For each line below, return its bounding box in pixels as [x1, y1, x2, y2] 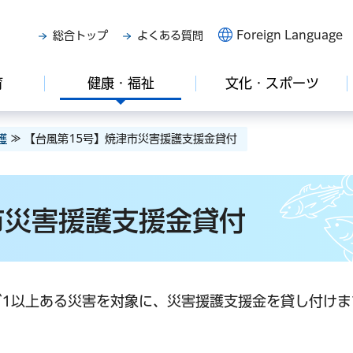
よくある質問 [137, 30, 203, 41]
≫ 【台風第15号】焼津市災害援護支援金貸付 [7, 133, 237, 144]
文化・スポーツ [225, 76, 319, 90]
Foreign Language [236, 29, 343, 41]
